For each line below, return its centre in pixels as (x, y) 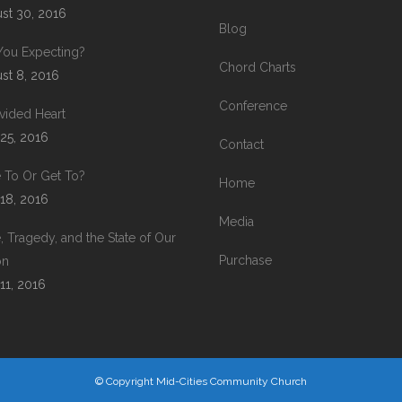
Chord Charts (258, 67)
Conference (253, 106)
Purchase (245, 260)
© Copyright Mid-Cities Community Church (201, 381)
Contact (241, 144)
